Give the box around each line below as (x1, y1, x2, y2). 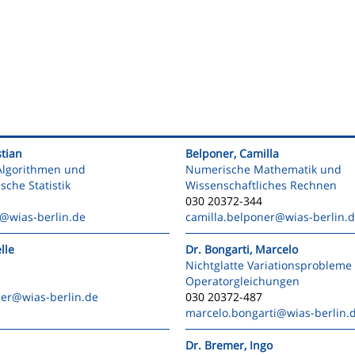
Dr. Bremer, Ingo (185, 338, 273, 353)
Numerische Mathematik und (185, 162, 342, 177)
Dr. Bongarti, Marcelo (185, 242, 298, 257)
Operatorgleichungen (185, 273, 300, 288)
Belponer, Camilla (185, 146, 279, 161)
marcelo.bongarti (185, 305, 277, 320)
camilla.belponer (185, 209, 275, 224)
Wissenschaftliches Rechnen (185, 177, 337, 193)
